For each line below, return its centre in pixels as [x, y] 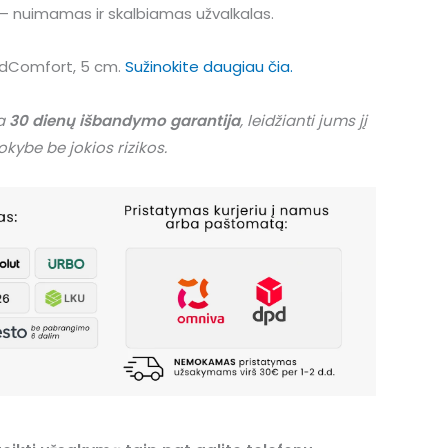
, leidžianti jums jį [303, 120]
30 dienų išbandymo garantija [124, 120]
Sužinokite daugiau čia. [209, 67]
